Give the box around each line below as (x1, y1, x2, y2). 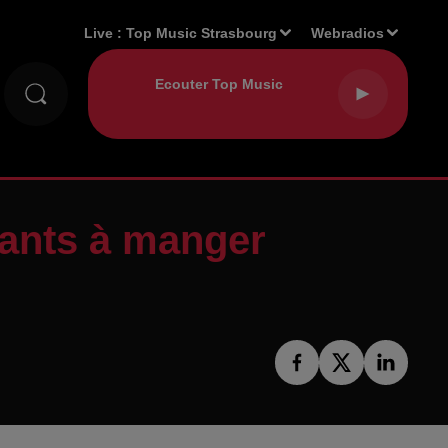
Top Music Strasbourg (126, 24, 278, 41)
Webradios (311, 24, 385, 41)
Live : (84, 24, 127, 41)
